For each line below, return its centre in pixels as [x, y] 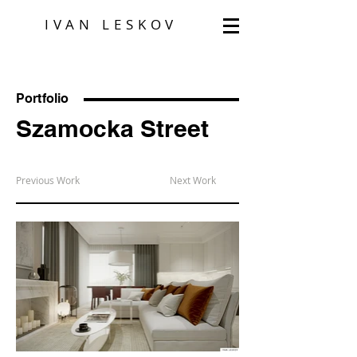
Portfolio [43, 98]
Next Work [193, 180]
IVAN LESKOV [112, 24]
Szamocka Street [112, 128]
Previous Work [48, 180]
